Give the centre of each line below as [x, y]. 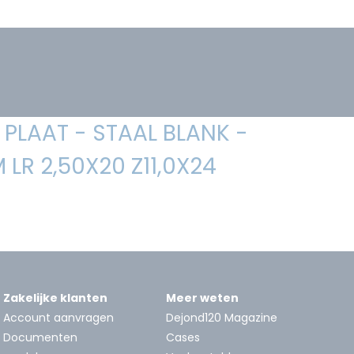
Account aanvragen [58, 317]
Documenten [40, 337]
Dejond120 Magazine [222, 317]
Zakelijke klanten [55, 298]
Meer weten [202, 298]
